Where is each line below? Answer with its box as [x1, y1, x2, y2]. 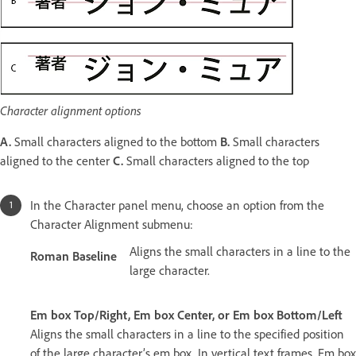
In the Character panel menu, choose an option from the [30, 198, 324, 214]
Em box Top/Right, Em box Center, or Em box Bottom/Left [30, 308, 342, 323]
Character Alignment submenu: [30, 217, 193, 233]
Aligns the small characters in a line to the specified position [30, 327, 344, 342]
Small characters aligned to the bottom [11, 134, 220, 150]
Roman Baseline [30, 249, 117, 265]
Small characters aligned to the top [123, 153, 312, 169]
